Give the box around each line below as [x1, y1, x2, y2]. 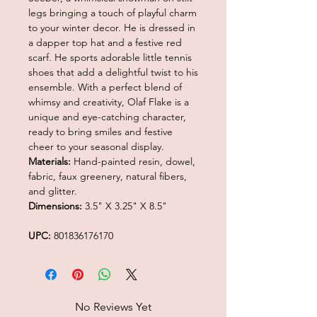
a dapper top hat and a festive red [28, 35, 182, 49]
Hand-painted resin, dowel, [74, 154, 195, 168]
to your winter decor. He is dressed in [28, 21, 195, 34]
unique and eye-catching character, [28, 110, 186, 123]
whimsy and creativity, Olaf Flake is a [28, 95, 189, 108]
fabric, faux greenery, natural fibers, [28, 169, 187, 183]
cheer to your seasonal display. [28, 139, 164, 153]
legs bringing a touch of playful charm [28, 6, 197, 19]
